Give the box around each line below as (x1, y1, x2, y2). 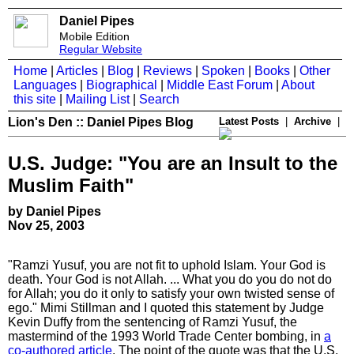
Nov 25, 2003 (8, 218, 85, 232)
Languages (13, 78, 77, 92)
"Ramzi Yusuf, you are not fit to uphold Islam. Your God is (8, 258, 326, 272)
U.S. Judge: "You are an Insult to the (8, 152, 337, 174)
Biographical (86, 78, 157, 92)
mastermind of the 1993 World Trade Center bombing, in (8, 329, 324, 343)
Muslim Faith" (8, 174, 134, 196)
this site (13, 92, 56, 106)
